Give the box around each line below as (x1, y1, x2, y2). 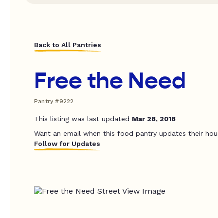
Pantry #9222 (34, 97, 74, 105)
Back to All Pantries (34, 40, 101, 49)
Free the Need (34, 67, 186, 94)
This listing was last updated (34, 114, 132, 123)
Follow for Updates (34, 139, 100, 147)
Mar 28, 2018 (132, 114, 176, 123)
